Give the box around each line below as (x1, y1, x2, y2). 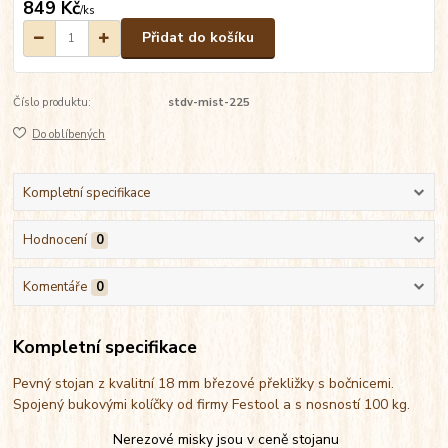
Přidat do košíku (142, 28, 254, 48)
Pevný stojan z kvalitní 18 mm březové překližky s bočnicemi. (13, 373, 395, 393)
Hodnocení (22, 230, 87, 249)
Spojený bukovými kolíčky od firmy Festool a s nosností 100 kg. (13, 394, 419, 414)
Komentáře (22, 278, 87, 297)
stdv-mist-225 (167, 94, 250, 110)
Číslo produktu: (13, 94, 92, 110)
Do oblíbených (32, 127, 106, 143)
